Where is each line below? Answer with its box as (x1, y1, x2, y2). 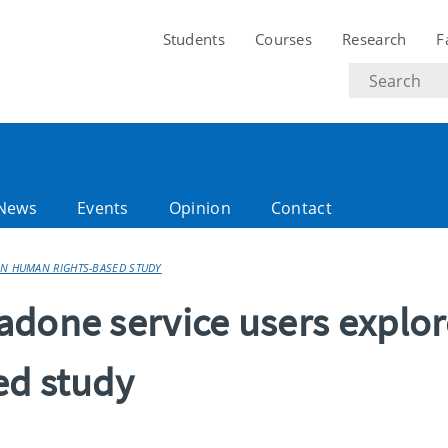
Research (342, 29, 407, 49)
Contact (270, 197, 332, 219)
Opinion (168, 197, 231, 219)
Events (76, 197, 129, 219)
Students (162, 29, 225, 49)
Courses (254, 29, 313, 49)
